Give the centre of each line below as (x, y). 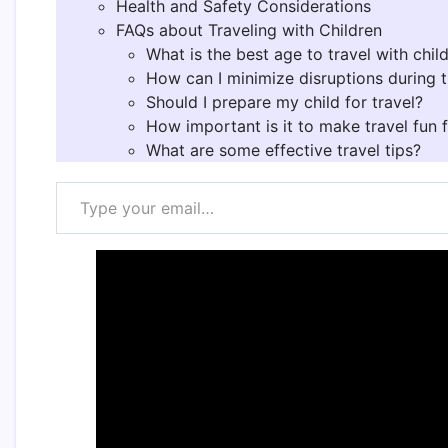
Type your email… (81, 180)
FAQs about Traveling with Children (249, 29)
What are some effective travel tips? (283, 149)
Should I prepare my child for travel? (284, 101)
